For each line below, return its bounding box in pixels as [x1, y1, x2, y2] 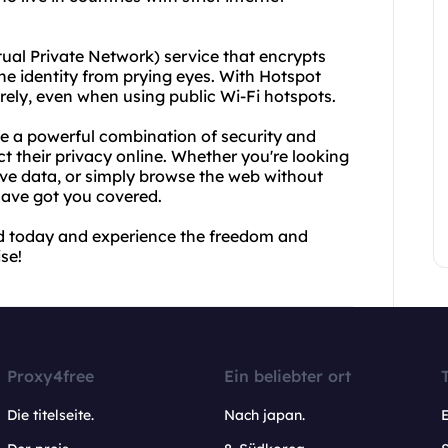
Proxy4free [7, 366, 95, 386]
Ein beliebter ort [223, 366, 351, 386]
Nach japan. [223, 406, 305, 424]
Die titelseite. [7, 406, 95, 424]
